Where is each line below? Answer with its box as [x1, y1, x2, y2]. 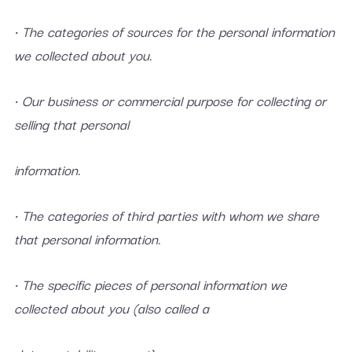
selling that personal [13, 113, 129, 134]
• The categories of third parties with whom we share [13, 204, 319, 225]
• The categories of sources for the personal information [13, 20, 335, 42]
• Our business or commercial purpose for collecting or [13, 90, 326, 111]
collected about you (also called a [13, 297, 209, 318]
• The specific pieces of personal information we [13, 273, 287, 295]
